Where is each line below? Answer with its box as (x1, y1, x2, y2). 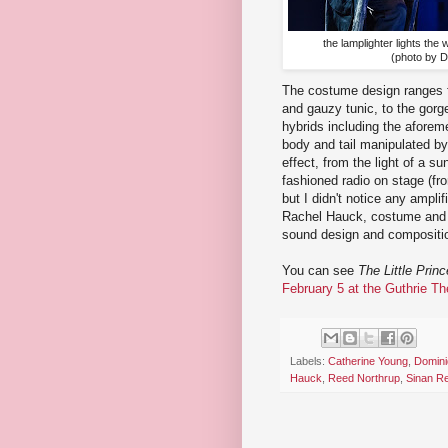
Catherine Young (328, 355, 408, 368)
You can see (282, 262, 358, 278)
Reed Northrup (328, 372, 400, 385)
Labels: (290, 355, 328, 368)
